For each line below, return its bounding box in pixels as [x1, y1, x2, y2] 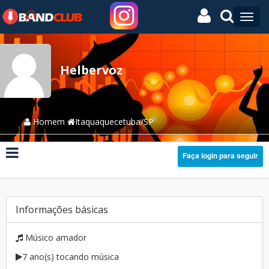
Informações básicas [16, 203, 108, 216]
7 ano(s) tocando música [22, 251, 119, 262]
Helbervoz [60, 62, 122, 78]
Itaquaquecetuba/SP [75, 116, 154, 127]
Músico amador [23, 232, 86, 243]
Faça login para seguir [183, 150, 258, 161]
